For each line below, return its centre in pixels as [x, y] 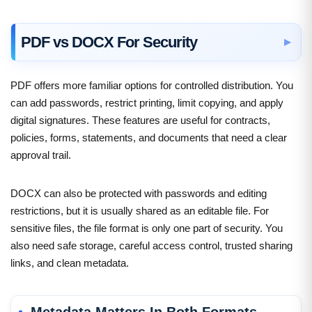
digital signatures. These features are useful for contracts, [140, 120]
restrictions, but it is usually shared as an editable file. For [140, 210]
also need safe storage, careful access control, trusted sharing [151, 245]
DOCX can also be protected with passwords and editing [139, 193]
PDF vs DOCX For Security [109, 42]
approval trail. [41, 155]
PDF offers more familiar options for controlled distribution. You [152, 85]
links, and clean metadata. [70, 263]
